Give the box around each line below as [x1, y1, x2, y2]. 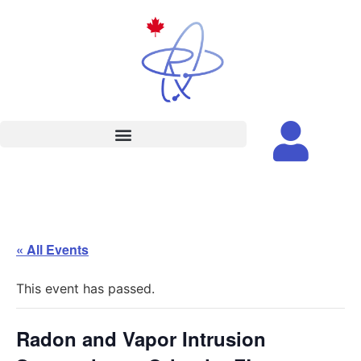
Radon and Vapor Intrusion [16, 325, 266, 352]
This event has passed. [16, 280, 155, 297]
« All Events [16, 240, 89, 259]
